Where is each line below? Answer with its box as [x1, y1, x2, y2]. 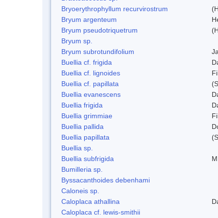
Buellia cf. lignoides [61, 69, 120, 77]
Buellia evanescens [61, 90, 121, 98]
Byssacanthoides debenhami [61, 176, 150, 184]
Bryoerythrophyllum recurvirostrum [61, 4, 168, 13]
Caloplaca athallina [61, 197, 120, 205]
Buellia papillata [61, 133, 109, 141]
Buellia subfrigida [61, 154, 114, 163]
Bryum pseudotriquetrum [61, 26, 138, 34]
